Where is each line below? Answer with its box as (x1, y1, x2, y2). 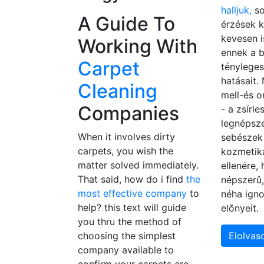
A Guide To (78, 12, 175, 36)
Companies (78, 102, 179, 126)
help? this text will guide (78, 202, 186, 214)
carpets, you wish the (78, 145, 173, 157)
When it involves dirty (78, 131, 175, 143)
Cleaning (78, 80, 157, 103)
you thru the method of (78, 216, 181, 228)
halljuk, (221, 4, 252, 16)
